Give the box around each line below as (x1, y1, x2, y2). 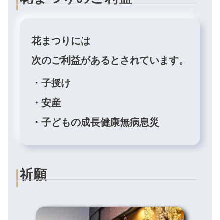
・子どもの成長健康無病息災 (31, 117, 159, 128)
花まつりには (31, 35, 90, 46)
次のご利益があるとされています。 (31, 55, 189, 66)
